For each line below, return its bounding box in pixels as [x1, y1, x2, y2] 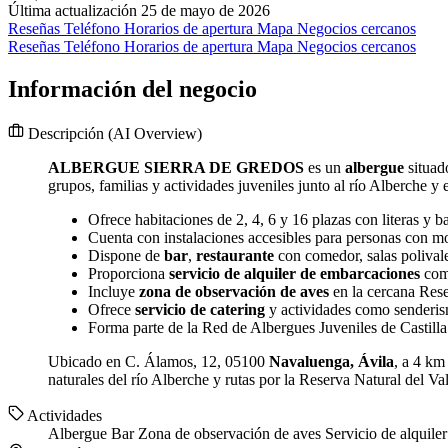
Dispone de [88, 247, 164, 265]
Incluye [88, 283, 139, 301]
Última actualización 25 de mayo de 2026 [8, 2, 270, 20]
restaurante [196, 247, 274, 265]
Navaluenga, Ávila [269, 353, 394, 371]
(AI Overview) [108, 125, 202, 143]
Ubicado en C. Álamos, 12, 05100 [48, 353, 269, 371]
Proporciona [88, 265, 169, 283]
